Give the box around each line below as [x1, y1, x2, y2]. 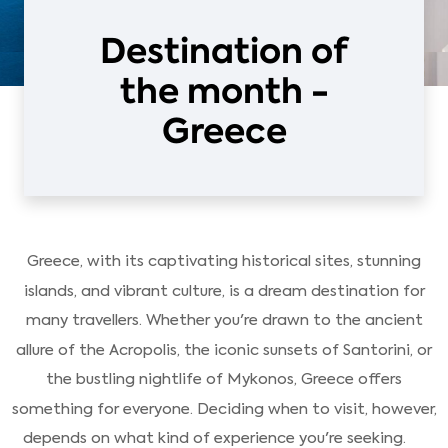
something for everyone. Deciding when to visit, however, [11, 398, 437, 419]
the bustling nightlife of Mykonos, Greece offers [46, 369, 402, 390]
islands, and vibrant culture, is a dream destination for [23, 280, 425, 301]
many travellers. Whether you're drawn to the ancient [25, 310, 423, 331]
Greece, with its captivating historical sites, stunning [27, 251, 421, 272]
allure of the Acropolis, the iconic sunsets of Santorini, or [16, 339, 432, 360]
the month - [119, 67, 329, 115]
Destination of [100, 27, 348, 75]
